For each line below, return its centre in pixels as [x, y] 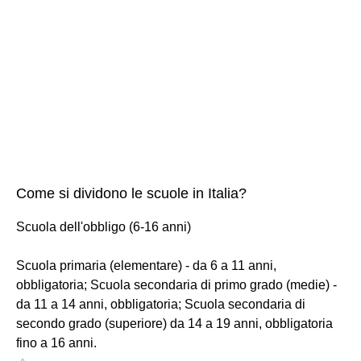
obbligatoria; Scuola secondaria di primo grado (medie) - [176, 284]
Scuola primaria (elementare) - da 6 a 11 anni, [146, 265]
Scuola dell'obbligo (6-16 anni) [104, 226]
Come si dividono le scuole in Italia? [131, 193]
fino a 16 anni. [56, 342]
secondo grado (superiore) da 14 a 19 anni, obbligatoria [174, 323]
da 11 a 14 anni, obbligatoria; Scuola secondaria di [161, 304]
